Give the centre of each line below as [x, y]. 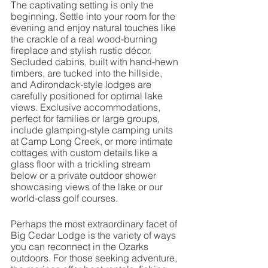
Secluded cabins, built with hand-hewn [96, 62]
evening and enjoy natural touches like [95, 28]
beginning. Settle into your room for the [94, 16]
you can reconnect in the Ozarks [81, 247]
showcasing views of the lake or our [88, 187]
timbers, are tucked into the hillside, [88, 73]
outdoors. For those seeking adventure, [95, 258]
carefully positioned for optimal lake [88, 96]
